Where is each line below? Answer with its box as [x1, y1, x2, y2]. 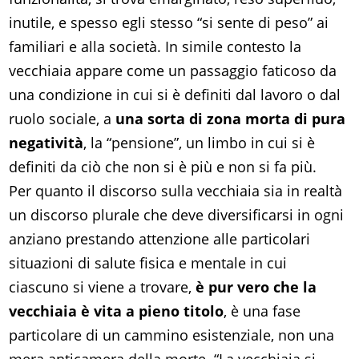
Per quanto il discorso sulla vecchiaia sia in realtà [9, 181, 343, 201]
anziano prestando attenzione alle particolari [9, 229, 311, 249]
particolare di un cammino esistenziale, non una [9, 325, 335, 345]
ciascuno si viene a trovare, [9, 277, 196, 297]
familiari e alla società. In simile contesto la [9, 37, 302, 57]
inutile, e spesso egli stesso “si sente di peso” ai [9, 13, 329, 33]
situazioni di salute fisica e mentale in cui [9, 253, 288, 273]
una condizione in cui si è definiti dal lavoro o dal [9, 85, 341, 105]
